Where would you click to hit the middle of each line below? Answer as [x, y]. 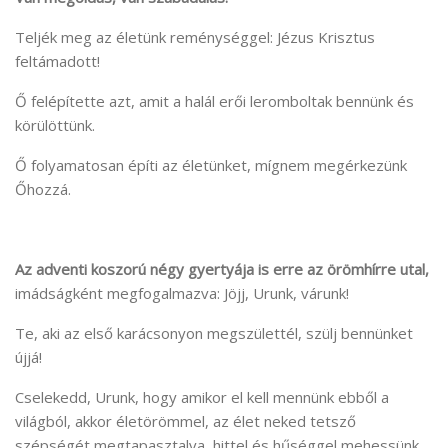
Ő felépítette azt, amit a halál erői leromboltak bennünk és [214, 101]
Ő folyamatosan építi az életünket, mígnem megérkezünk [211, 165]
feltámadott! [57, 61]
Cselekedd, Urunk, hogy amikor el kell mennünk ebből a [202, 397]
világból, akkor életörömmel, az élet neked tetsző [185, 421]
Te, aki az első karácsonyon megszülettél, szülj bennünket [214, 333]
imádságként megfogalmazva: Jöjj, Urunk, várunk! [182, 293]
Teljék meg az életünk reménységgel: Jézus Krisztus [195, 37]
